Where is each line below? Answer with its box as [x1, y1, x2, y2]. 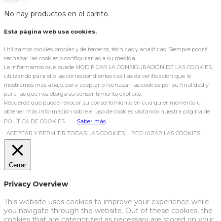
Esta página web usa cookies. [4, 28, 97, 35]
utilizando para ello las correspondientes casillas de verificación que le [4, 73, 191, 80]
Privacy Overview [4, 179, 68, 188]
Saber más [77, 118, 106, 125]
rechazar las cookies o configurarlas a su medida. [4, 55, 136, 62]
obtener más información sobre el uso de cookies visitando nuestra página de [4, 108, 210, 115]
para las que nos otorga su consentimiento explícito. [4, 90, 142, 98]
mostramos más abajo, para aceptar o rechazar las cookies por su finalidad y [4, 81, 209, 89]
